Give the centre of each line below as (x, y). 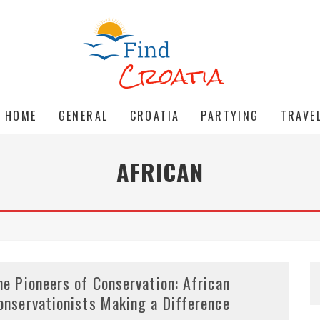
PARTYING (230, 116)
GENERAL (83, 116)
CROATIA (155, 116)
